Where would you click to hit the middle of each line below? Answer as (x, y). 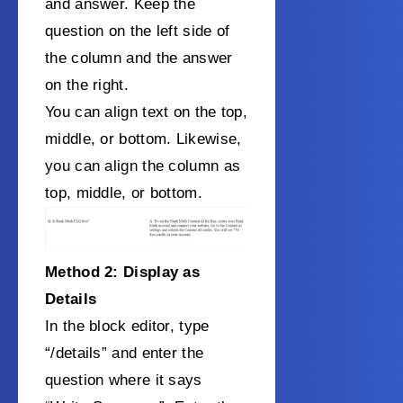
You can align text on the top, (147, 112)
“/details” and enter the (125, 353)
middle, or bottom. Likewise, (143, 139)
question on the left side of (138, 31)
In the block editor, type (127, 326)
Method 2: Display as (123, 272)
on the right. (87, 85)
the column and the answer (139, 58)
